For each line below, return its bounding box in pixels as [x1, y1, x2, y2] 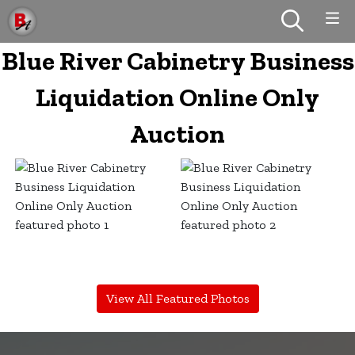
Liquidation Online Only [36, 82, 319, 113]
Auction [130, 118, 225, 149]
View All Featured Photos [105, 290, 250, 306]
